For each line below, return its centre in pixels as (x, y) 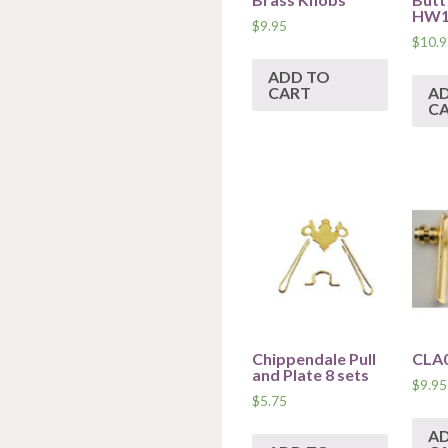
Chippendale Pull (314, 358)
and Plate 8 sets (310, 374)
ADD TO (299, 77)
